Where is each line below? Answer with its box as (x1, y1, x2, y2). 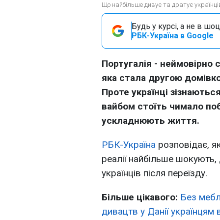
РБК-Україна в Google (132, 31, 214, 40)
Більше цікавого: (102, 192, 178, 203)
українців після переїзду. (102, 167, 207, 179)
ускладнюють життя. (102, 115, 199, 126)
